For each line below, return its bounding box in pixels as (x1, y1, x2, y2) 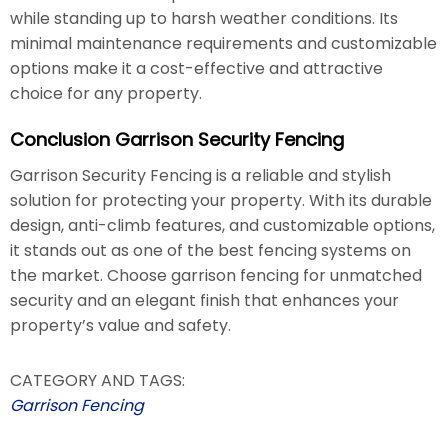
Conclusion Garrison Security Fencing (10, 126, 344, 152)
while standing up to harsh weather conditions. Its (10, 6, 398, 30)
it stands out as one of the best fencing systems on (10, 238, 411, 262)
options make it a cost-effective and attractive (10, 56, 383, 80)
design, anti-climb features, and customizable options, (10, 213, 435, 237)
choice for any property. (10, 81, 202, 105)
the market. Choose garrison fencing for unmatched (10, 263, 422, 287)
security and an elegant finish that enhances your (10, 288, 399, 312)
